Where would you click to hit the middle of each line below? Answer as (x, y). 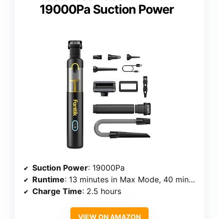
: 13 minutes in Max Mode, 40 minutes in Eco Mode (127, 180)
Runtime (48, 180)
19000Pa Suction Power (107, 9)
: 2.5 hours (102, 191)
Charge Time (57, 191)
